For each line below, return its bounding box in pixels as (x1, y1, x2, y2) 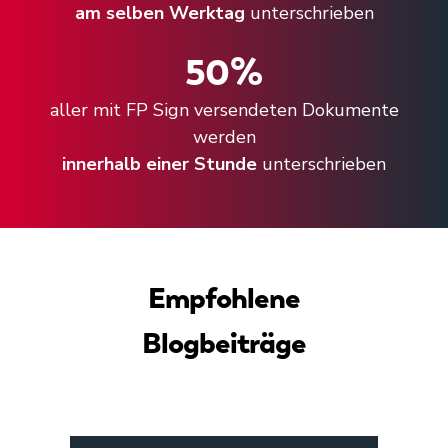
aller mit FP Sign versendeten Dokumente (49, 97, 399, 122)
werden (192, 124, 256, 149)
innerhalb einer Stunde (62, 151, 257, 176)
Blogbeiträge (142, 323, 306, 362)
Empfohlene (148, 278, 300, 317)
